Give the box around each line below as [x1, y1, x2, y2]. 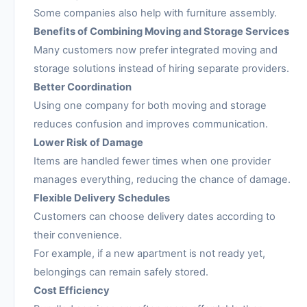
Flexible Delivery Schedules [34, 192, 170, 205]
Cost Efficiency [34, 284, 110, 297]
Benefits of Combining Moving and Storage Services [34, 25, 289, 38]
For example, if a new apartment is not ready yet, [34, 247, 265, 260]
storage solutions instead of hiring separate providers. [34, 62, 289, 75]
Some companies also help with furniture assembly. [34, 7, 277, 20]
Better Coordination [34, 81, 132, 94]
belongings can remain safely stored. [34, 266, 208, 279]
